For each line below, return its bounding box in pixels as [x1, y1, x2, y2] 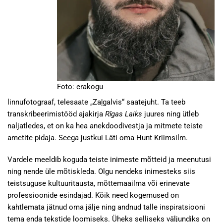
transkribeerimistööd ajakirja [7, 110, 105, 118]
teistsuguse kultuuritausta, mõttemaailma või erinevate [7, 179, 190, 188]
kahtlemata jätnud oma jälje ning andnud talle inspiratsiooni [7, 203, 205, 212]
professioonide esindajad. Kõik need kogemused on [7, 191, 179, 200]
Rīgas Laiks [105, 110, 142, 118]
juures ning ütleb [142, 110, 199, 118]
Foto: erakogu [57, 82, 103, 91]
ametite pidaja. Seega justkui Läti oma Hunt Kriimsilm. [7, 133, 190, 142]
